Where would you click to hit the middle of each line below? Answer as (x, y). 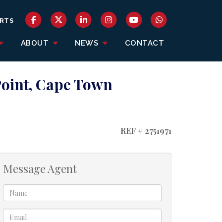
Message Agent (40, 168)
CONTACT (144, 43)
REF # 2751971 (145, 131)
